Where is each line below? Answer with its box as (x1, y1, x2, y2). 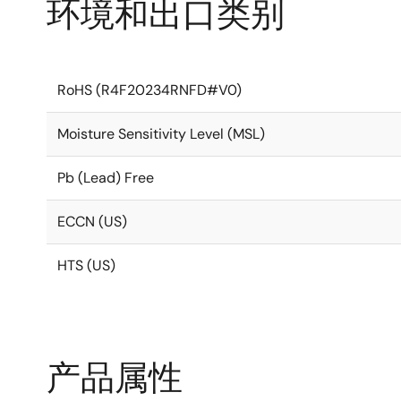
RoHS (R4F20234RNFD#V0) (57, 81, 242, 99)
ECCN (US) (57, 212, 127, 231)
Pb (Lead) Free (57, 168, 154, 187)
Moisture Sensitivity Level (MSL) (57, 124, 265, 143)
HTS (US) (57, 256, 115, 275)
